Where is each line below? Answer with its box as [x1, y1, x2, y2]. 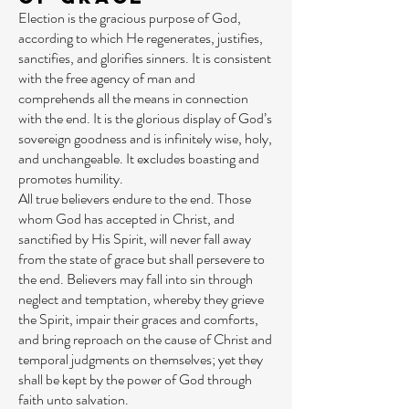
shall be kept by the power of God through [18, 369, 252, 390]
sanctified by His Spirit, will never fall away [18, 228, 251, 249]
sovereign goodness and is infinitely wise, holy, [18, 128, 272, 149]
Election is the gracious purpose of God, [18, 7, 241, 28]
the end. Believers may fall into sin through [18, 268, 253, 289]
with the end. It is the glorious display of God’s [18, 108, 272, 129]
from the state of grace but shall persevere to [18, 248, 265, 269]
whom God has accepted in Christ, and [18, 208, 235, 229]
